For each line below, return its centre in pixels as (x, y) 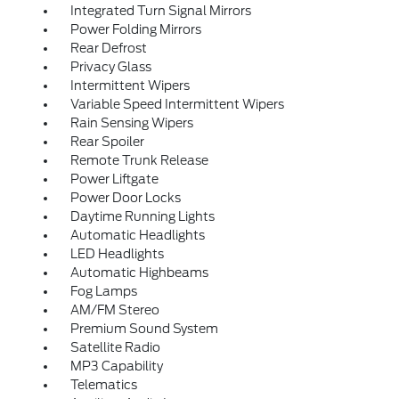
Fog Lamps (103, 292)
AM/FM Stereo (114, 310)
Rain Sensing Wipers (131, 123)
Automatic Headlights (137, 236)
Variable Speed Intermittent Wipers (177, 105)
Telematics (103, 385)
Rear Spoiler (107, 142)
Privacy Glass (110, 67)
